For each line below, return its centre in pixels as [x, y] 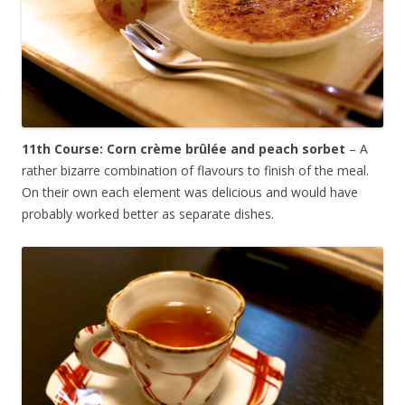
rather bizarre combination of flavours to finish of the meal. [195, 171]
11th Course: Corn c [85, 149]
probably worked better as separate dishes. [148, 214]
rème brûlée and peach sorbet [246, 149]
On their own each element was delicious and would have [190, 193]
